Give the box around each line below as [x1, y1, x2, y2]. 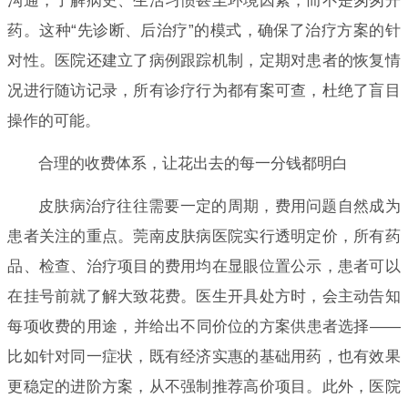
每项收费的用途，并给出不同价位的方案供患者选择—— [7, 317, 401, 335]
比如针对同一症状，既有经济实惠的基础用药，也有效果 [7, 347, 401, 365]
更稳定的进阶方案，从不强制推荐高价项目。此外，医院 [7, 377, 401, 395]
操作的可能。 [7, 111, 101, 129]
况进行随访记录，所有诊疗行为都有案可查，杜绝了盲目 [7, 81, 401, 99]
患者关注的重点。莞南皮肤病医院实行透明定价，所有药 [7, 227, 401, 245]
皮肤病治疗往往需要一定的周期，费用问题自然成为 [37, 197, 401, 215]
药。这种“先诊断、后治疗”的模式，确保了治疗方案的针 [7, 21, 401, 39]
